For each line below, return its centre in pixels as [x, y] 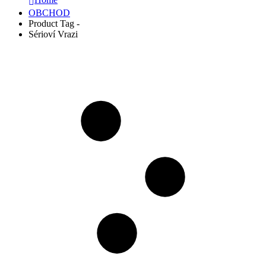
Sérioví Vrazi [53, 34]
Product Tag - [55, 23]
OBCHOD [49, 12]
